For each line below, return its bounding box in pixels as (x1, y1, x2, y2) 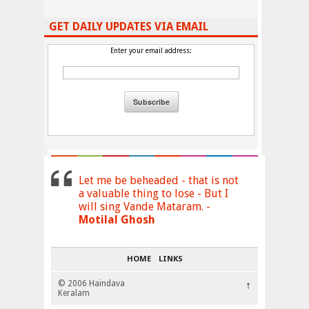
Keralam (58, 288, 90, 298)
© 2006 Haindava (58, 278, 125, 288)
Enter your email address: (110, 47, 192, 55)
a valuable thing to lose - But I (79, 186, 228, 200)
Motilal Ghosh (79, 212, 155, 226)
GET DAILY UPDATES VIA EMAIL (49, 20, 208, 34)
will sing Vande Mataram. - (79, 199, 210, 213)
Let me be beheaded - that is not (79, 173, 239, 187)
